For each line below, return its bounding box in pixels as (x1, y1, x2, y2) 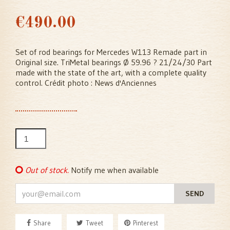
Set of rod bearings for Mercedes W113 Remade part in (15, 47, 207, 57)
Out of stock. (25, 165, 69, 176)
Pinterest (133, 219, 158, 227)
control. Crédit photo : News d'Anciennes (15, 78, 157, 88)
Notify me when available (69, 165, 159, 176)
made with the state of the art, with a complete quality (15, 67, 206, 78)
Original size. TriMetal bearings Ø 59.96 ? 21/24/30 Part (15, 57, 212, 68)
